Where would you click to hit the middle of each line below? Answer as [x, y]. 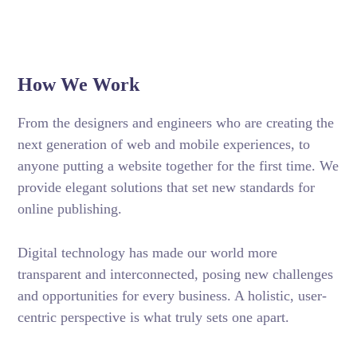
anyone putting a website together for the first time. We [178, 166]
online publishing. [70, 209]
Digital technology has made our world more [148, 253]
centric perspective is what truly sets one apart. [154, 317]
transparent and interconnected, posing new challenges [176, 274]
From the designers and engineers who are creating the [176, 123]
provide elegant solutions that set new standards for [167, 187]
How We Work [79, 84]
